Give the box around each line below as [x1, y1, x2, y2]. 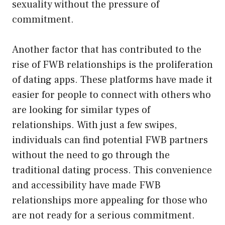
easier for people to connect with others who [12, 88, 211, 101]
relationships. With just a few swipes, [12, 118, 177, 132]
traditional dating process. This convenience [12, 163, 212, 177]
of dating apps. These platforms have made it [12, 73, 212, 86]
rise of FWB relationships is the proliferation [12, 58, 213, 71]
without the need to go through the [12, 148, 170, 162]
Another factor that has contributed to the [12, 43, 201, 56]
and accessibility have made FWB [12, 178, 161, 192]
